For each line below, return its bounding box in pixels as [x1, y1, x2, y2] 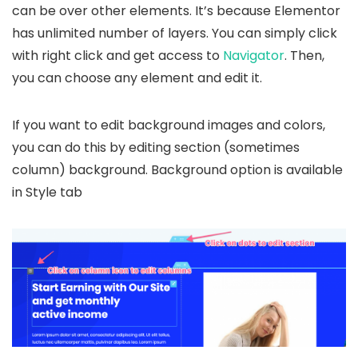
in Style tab [12, 183, 82, 202]
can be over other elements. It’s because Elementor [12, 2, 340, 21]
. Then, [284, 46, 324, 66]
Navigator [223, 46, 284, 66]
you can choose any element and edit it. [12, 69, 262, 88]
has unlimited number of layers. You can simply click [12, 24, 337, 43]
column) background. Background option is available [12, 161, 343, 180]
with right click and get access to [12, 46, 223, 66]
